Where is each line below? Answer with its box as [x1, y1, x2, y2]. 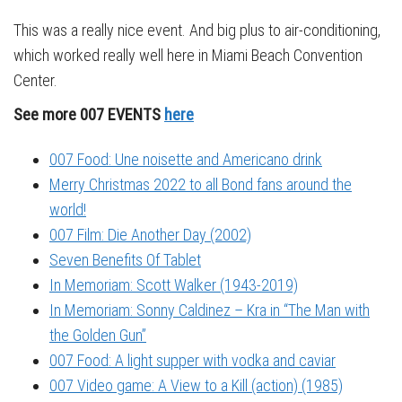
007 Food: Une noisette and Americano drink [49, 150, 322, 170]
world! [49, 200, 86, 220]
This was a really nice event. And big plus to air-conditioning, [13, 21, 380, 39]
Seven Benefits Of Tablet [49, 250, 201, 270]
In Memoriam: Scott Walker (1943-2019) [49, 275, 298, 295]
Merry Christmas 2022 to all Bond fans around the [49, 175, 352, 195]
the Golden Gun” [49, 326, 146, 345]
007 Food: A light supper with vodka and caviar [49, 351, 336, 371]
